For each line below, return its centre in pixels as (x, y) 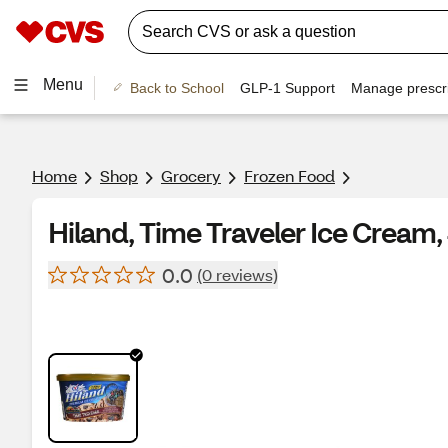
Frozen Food (289, 175)
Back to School (176, 87)
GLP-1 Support (287, 87)
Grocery (191, 175)
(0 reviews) (237, 274)
